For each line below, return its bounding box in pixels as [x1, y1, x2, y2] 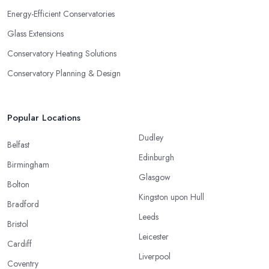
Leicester [139, 231, 169, 243]
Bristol [7, 218, 28, 231]
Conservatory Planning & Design [7, 67, 121, 80]
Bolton [7, 178, 29, 191]
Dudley [139, 131, 163, 144]
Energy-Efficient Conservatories [7, 8, 115, 20]
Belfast [7, 139, 29, 151]
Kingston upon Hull [139, 191, 204, 204]
